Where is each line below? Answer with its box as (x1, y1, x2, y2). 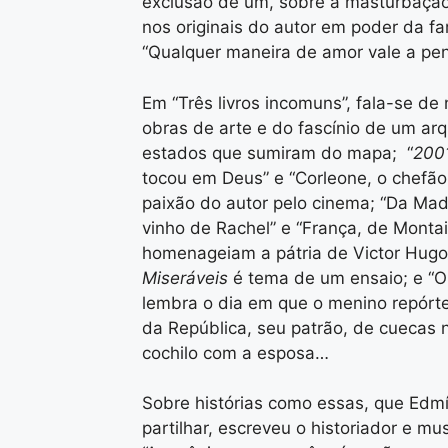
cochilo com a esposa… (142, 342, 329, 363)
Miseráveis (142, 267, 228, 288)
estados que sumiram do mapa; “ (142, 142, 413, 163)
